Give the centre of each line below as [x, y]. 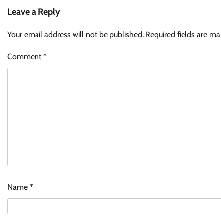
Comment [25, 57]
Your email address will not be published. [75, 35]
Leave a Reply [34, 12]
